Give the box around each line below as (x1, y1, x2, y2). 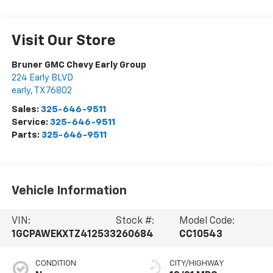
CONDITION (35, 259, 76, 268)
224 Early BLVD (11, 73, 73, 83)
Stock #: (115, 216, 154, 226)
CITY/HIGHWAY (169, 259, 224, 268)
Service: (11, 118, 50, 127)
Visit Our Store (11, 34, 116, 49)
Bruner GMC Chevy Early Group (11, 60, 146, 70)
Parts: (11, 130, 41, 140)
